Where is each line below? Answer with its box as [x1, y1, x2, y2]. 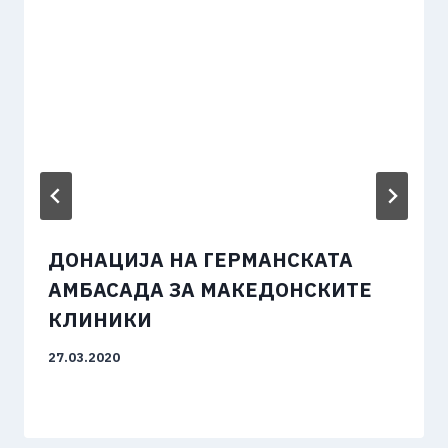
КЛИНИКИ [48, 306, 152, 333]
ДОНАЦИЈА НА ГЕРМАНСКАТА [48, 246, 353, 273]
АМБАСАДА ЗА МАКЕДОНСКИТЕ [48, 276, 372, 303]
